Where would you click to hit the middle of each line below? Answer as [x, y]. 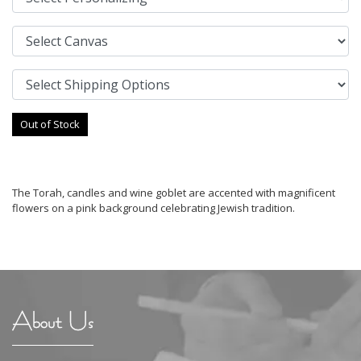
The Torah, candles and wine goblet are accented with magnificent [174, 192]
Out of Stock [50, 124]
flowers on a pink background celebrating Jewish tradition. [154, 207]
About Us [53, 320]
